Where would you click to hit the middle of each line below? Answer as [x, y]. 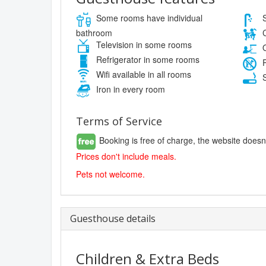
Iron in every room [129, 89]
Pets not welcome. [110, 174]
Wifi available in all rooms [142, 75]
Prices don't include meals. [126, 156]
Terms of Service [119, 121]
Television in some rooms [143, 45]
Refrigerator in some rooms [147, 60]
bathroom [94, 33]
